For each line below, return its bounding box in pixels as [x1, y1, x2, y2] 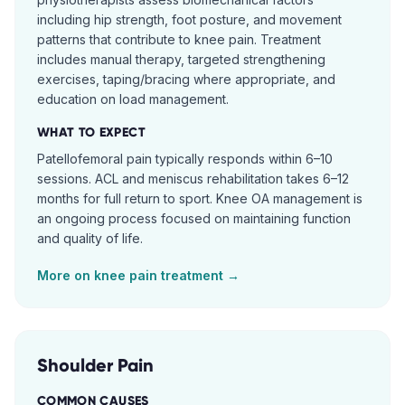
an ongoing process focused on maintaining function [37, 211, 351, 226]
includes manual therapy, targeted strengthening [37, 52, 325, 67]
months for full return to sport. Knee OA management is [37, 191, 363, 206]
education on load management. [37, 91, 229, 107]
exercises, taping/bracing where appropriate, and [37, 71, 335, 87]
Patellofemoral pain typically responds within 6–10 [37, 151, 333, 166]
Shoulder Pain [37, 354, 154, 376]
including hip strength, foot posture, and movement [37, 12, 342, 27]
